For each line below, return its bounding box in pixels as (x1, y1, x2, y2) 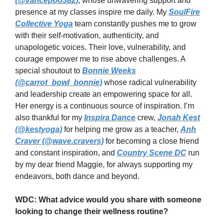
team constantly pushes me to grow (73, 20, 197, 28)
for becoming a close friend (104, 137, 199, 146)
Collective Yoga (15, 20, 73, 28)
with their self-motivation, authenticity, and (15, 31, 159, 40)
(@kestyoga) (15, 125, 62, 134)
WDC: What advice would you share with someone (15, 196, 201, 204)
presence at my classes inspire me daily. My (15, 8, 169, 17)
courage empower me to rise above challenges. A (15, 55, 185, 64)
